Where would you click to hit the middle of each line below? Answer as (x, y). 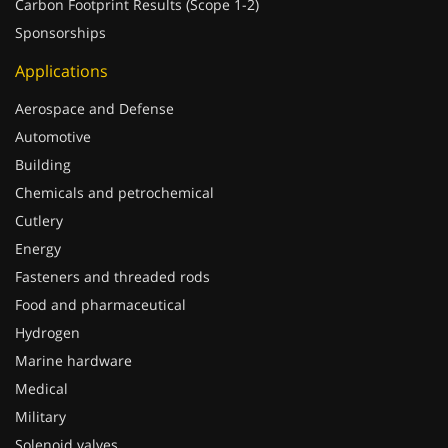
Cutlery (39, 220)
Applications (61, 71)
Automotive (53, 136)
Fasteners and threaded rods (112, 276)
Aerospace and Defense (94, 108)
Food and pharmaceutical (100, 304)
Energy (38, 248)
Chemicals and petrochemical (114, 192)
